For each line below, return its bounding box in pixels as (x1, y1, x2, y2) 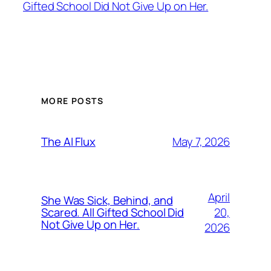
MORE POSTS (41, 95, 103, 107)
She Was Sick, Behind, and (41, 192, 173, 209)
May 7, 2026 (172, 133, 230, 149)
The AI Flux (41, 134, 96, 150)
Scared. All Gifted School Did (41, 204, 184, 221)
